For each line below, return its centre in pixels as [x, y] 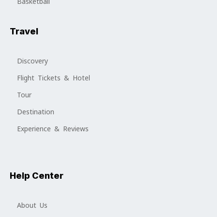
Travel [24, 31]
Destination [36, 112]
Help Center [37, 176]
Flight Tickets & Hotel [54, 78]
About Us [32, 206]
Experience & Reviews [53, 129]
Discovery [32, 61]
